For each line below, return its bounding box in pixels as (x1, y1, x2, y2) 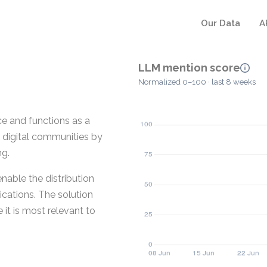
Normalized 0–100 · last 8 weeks (138, 77, 256, 87)
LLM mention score (138, 61, 240, 74)
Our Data (201, 18, 240, 29)
